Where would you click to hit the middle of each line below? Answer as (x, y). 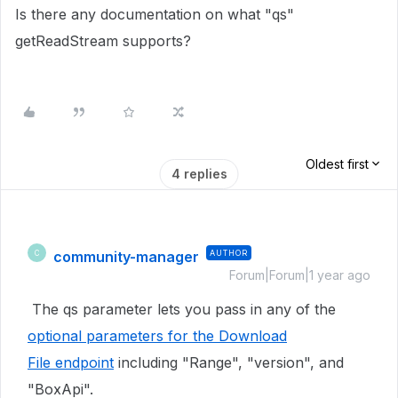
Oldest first (337, 164)
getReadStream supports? (103, 41)
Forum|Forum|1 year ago (300, 275)
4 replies (199, 174)
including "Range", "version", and (229, 362)
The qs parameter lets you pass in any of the (182, 309)
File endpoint (71, 362)
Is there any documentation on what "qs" (155, 14)
